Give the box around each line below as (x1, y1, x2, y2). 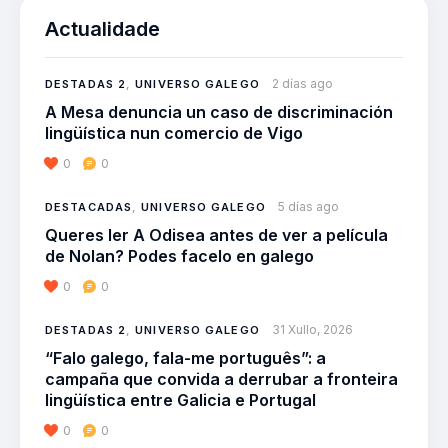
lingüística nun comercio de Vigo (45, 122, 303, 143)
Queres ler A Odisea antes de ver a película (45, 224, 388, 245)
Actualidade (45, 16, 160, 41)
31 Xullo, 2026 (271, 321, 353, 337)
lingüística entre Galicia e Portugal (45, 389, 316, 410)
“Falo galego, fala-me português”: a (45, 347, 326, 368)
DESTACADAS (45, 199, 132, 214)
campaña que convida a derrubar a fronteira (45, 368, 398, 389)
